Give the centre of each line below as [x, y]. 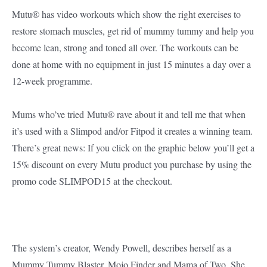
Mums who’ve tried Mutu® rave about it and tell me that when [129, 114]
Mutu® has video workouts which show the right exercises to [126, 14]
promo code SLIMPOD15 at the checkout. [92, 181]
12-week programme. [52, 81]
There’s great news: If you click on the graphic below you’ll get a [133, 148]
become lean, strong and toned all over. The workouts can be [125, 48]
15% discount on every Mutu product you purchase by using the [132, 164]
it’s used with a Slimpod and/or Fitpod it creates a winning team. [132, 131]
